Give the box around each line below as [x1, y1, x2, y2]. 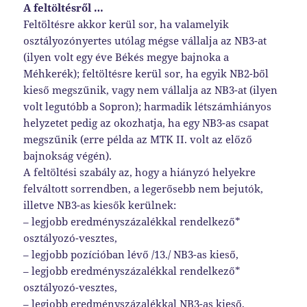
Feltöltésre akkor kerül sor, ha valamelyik [23, 17, 230, 32]
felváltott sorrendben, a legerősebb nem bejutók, [23, 182, 264, 196]
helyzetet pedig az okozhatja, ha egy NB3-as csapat [23, 116, 269, 130]
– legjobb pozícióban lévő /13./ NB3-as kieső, [23, 247, 239, 262]
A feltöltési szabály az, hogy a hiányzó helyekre [23, 165, 256, 180]
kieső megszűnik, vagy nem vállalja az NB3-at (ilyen [23, 83, 278, 97]
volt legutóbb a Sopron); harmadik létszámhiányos [23, 99, 272, 114]
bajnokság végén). [23, 149, 112, 163]
